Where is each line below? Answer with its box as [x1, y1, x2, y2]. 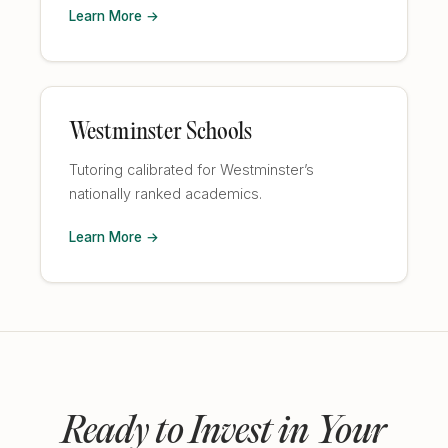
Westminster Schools [69, 121, 252, 145]
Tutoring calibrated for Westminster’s [69, 161, 314, 178]
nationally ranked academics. [69, 185, 262, 202]
